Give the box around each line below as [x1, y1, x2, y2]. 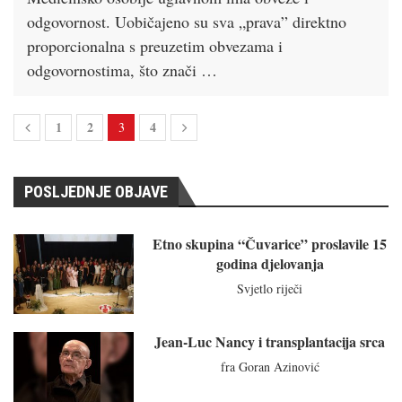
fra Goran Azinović [220, 357, 319, 375]
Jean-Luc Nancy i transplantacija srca [154, 330, 386, 352]
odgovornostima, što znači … [27, 58, 217, 81]
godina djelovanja [215, 252, 324, 274]
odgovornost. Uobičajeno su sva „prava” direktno [27, 10, 346, 32]
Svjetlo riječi [237, 279, 303, 297]
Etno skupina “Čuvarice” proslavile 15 [153, 232, 388, 254]
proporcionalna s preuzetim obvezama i [27, 34, 283, 57]
